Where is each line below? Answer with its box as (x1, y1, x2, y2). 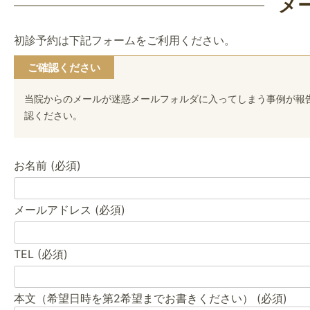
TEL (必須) (14, 246, 68, 261)
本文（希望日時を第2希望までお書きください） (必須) (14, 291, 287, 305)
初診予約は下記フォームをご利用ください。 (14, 33, 235, 47)
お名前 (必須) (14, 158, 81, 172)
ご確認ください (28, 60, 100, 74)
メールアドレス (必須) (14, 202, 125, 217)
